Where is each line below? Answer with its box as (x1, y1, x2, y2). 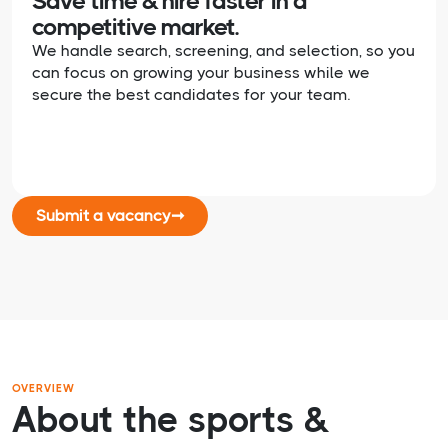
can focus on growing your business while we (32, 63, 370, 83)
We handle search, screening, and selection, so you (32, 41, 415, 61)
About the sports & (12, 399, 327, 442)
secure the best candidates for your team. (32, 85, 350, 105)
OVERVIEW (12, 382, 75, 396)
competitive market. (32, 13, 238, 42)
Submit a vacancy (36, 206, 171, 226)
